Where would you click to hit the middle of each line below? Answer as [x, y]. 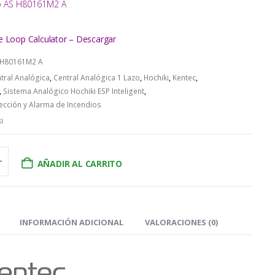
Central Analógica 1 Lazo [96, 77]
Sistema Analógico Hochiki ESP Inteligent [73, 91]
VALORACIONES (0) [181, 222]
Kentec [184, 77]
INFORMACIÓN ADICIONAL [71, 222]
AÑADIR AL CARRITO [80, 163]
